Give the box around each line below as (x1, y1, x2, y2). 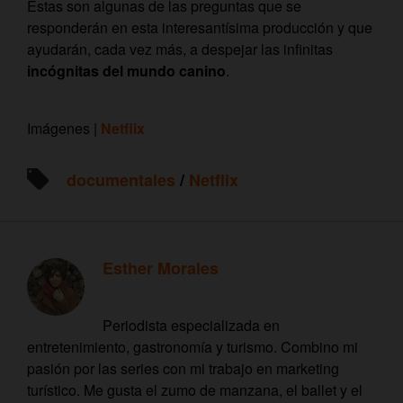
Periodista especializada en (103, 315, 280, 336)
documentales (67, 168, 175, 193)
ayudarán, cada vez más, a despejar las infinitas (27, 39, 333, 60)
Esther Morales (103, 256, 219, 281)
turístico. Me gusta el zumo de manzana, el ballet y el (27, 380, 363, 401)
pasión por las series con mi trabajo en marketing (27, 358, 339, 380)
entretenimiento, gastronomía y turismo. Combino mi (27, 336, 358, 358)
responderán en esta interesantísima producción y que (27, 17, 372, 39)
